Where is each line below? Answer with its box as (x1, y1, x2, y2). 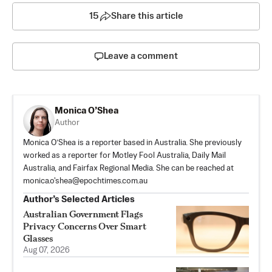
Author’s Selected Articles (23, 195, 135, 204)
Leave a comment (104, 52, 178, 61)
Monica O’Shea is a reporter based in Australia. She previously (23, 139, 242, 147)
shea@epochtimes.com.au (55, 177, 148, 185)
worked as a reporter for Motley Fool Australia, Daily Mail (23, 152, 226, 160)
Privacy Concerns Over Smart (23, 220, 146, 232)
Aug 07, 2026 (23, 246, 70, 254)
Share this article (110, 12, 183, 21)
